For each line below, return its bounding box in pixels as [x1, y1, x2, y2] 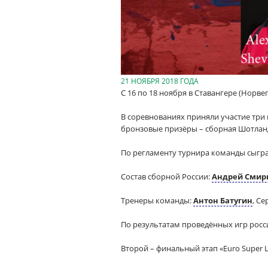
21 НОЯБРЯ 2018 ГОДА [121, 76, 199, 86]
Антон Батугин [193, 195, 252, 206]
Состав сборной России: [121, 171, 212, 182]
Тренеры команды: [121, 195, 193, 206]
